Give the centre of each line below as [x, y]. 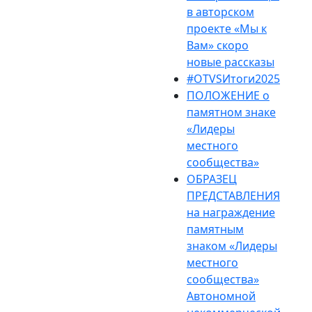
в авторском [220, 12]
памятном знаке [231, 112]
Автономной [221, 296]
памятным [215, 229]
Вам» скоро [218, 45]
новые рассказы [231, 62]
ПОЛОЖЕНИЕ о [228, 95]
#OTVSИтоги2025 [233, 79]
